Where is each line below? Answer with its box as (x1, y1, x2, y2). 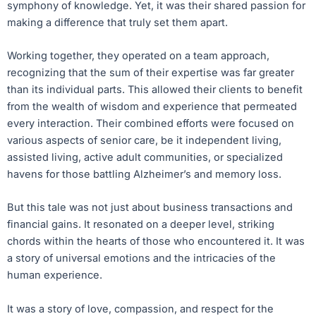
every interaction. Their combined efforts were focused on (7, 117, 294, 130)
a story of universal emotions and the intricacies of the (7, 252, 276, 265)
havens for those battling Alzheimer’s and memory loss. (7, 168, 281, 181)
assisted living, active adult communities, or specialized (7, 151, 283, 164)
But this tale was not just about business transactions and (7, 201, 293, 214)
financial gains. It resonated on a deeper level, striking (7, 218, 274, 231)
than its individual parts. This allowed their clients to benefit (7, 83, 303, 97)
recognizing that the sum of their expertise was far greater (7, 66, 294, 80)
